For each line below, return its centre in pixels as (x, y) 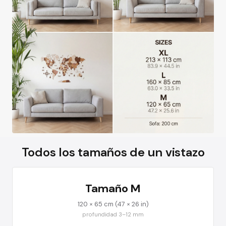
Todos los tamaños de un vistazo (113, 152)
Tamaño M (113, 188)
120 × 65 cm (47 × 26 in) (113, 204)
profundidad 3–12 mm (113, 214)
